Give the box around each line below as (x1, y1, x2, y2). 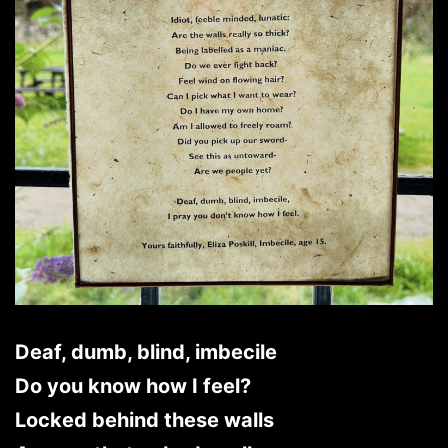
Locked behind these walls (15, 408, 274, 433)
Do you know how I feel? (15, 374, 251, 399)
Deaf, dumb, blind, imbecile (15, 340, 277, 365)
